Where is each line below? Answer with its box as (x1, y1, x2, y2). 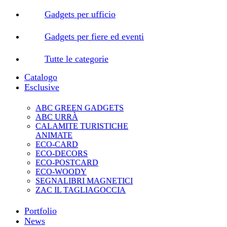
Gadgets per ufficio (45, 9, 116, 19)
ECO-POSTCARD (35, 158, 98, 167)
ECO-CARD (35, 140, 78, 148)
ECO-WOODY (35, 167, 87, 176)
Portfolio (24, 206, 57, 216)
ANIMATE (35, 131, 72, 139)
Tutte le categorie (45, 54, 108, 64)
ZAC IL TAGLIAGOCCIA (35, 185, 126, 194)
